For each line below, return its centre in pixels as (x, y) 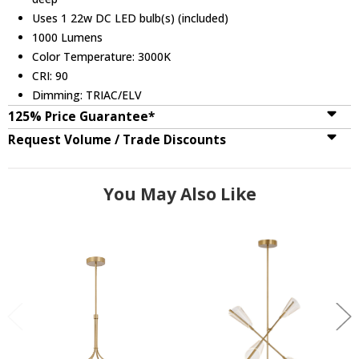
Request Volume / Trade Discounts (117, 139)
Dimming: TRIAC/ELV (87, 95)
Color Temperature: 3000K (102, 56)
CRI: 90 (50, 75)
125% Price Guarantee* (81, 116)
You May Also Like (179, 194)
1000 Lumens (68, 37)
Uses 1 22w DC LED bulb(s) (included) (131, 18)
